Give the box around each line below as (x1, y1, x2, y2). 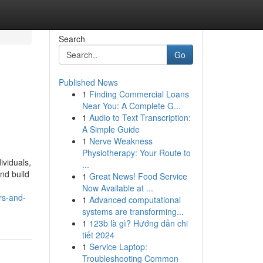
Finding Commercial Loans (89, 88, 189, 100)
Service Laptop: (89, 241, 147, 252)
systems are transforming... (82, 205, 184, 217)
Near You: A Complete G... (82, 100, 181, 112)
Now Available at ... (82, 182, 153, 194)
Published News (58, 76, 118, 88)
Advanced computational (89, 194, 181, 205)
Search (58, 33, 85, 45)
